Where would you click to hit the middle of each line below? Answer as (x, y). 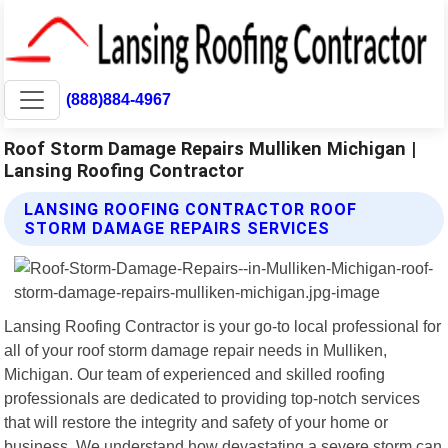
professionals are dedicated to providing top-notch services (212, 397)
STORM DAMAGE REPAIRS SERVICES (177, 228)
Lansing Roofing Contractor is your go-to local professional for (223, 325)
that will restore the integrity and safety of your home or (196, 421)
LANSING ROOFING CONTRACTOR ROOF (191, 209)
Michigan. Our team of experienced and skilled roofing (195, 373)
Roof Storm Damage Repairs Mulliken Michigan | (210, 148)
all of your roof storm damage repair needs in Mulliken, (196, 349)
